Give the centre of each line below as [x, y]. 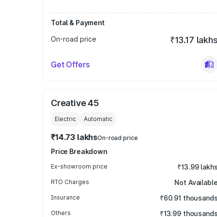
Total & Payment [78, 23]
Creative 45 [75, 103]
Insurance [65, 197]
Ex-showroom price [79, 166]
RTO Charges [70, 182]
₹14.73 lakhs [74, 137]
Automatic [98, 119]
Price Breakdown [79, 151]
